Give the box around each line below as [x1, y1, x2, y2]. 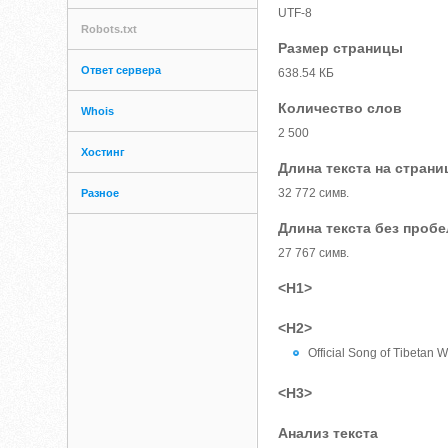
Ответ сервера [81, 64, 162, 76]
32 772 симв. [278, 186, 350, 200]
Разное [81, 187, 120, 199]
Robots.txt [81, 23, 138, 35]
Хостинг [81, 146, 126, 158]
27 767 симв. [278, 246, 350, 260]
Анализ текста [278, 425, 379, 441]
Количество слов [278, 100, 403, 116]
